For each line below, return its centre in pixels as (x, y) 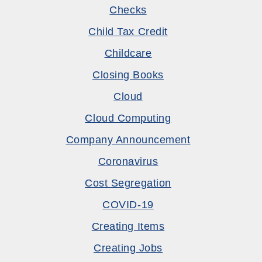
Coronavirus (128, 161)
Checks (128, 10)
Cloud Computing (128, 118)
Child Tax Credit (128, 32)
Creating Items (128, 226)
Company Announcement (128, 140)
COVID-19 (128, 205)
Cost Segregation (128, 183)
